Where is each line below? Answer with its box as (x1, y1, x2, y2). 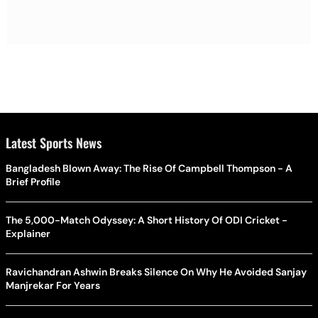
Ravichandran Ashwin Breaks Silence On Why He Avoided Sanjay (6, 265, 307, 278)
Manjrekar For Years (6, 278, 100, 292)
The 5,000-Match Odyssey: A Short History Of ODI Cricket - (6, 213, 287, 226)
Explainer (6, 226, 50, 240)
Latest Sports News (6, 133, 102, 152)
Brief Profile (6, 175, 60, 188)
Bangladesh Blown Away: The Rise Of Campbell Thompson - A (6, 161, 292, 175)
